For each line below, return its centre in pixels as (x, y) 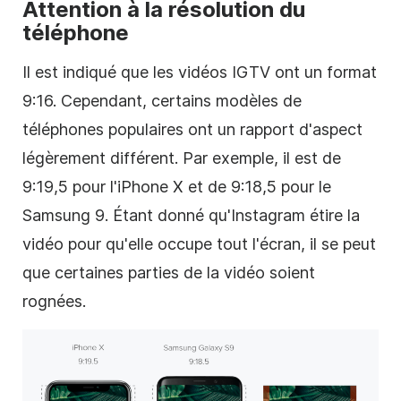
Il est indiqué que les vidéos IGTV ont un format (200, 72)
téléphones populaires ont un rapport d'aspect (192, 129)
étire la (333, 215)
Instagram (268, 215)
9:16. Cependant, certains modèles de (162, 100)
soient (290, 272)
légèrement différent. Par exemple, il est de (182, 158)
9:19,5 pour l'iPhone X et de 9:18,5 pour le (177, 186)
